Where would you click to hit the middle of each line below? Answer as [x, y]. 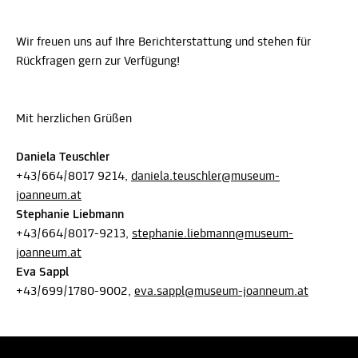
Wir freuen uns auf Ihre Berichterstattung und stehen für [163, 42]
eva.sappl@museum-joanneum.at [221, 292]
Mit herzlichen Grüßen [74, 119]
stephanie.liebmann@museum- [213, 234]
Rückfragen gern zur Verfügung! [98, 62]
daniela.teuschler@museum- [205, 177]
